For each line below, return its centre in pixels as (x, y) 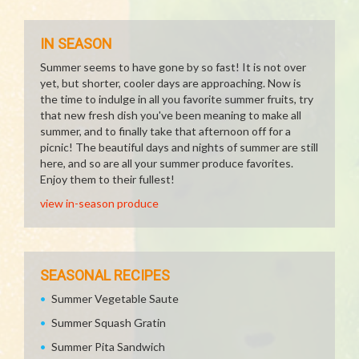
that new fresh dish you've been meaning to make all (171, 115)
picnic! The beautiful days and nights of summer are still (179, 147)
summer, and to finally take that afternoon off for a (165, 131)
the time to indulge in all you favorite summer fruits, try (177, 99)
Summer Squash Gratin (109, 323)
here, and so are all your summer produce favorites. (167, 163)
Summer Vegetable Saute (115, 298)
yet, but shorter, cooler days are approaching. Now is (171, 83)
